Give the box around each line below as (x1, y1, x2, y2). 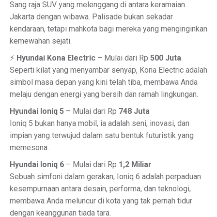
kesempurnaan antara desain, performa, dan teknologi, (10, 184, 191, 193)
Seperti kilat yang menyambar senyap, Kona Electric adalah (10, 65, 207, 75)
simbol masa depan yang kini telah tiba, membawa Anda (10, 77, 198, 87)
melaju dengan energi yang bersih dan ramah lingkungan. (10, 90, 198, 99)
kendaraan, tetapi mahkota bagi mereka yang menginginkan (10, 24, 207, 33)
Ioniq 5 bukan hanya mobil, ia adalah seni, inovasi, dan (10, 119, 189, 128)
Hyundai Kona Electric (16, 53, 95, 62)
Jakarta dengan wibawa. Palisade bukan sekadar (10, 12, 173, 21)
